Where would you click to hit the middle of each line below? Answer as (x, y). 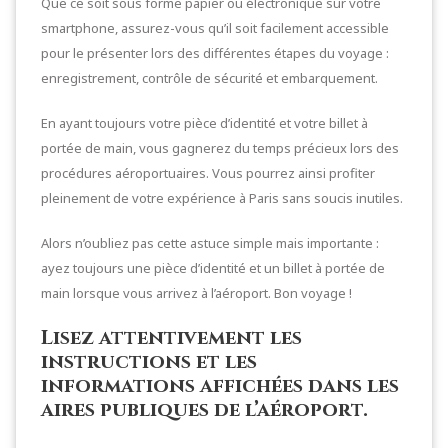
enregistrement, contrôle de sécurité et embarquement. (209, 78)
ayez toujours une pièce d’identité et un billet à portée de (213, 268)
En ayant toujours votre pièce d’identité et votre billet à (204, 123)
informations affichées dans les (220, 385)
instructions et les (149, 361)
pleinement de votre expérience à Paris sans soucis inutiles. (222, 198)
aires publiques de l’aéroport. (204, 409)
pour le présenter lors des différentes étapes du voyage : (215, 53)
